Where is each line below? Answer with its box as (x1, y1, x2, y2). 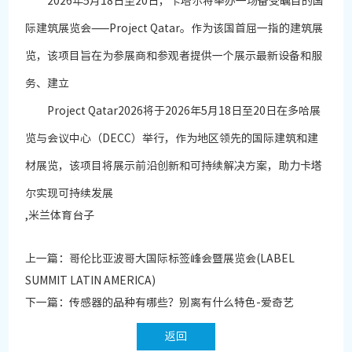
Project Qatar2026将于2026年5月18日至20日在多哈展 (25, 105, 321, 117)
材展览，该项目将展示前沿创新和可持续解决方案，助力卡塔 (25, 160, 323, 172)
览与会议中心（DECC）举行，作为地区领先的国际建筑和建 (25, 133, 319, 145)
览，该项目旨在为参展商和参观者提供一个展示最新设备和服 (25, 50, 323, 62)
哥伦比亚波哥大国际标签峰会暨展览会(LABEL (69, 253, 295, 265)
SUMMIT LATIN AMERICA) (25, 275, 156, 287)
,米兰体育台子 (25, 210, 95, 222)
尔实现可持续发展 (25, 188, 114, 200)
